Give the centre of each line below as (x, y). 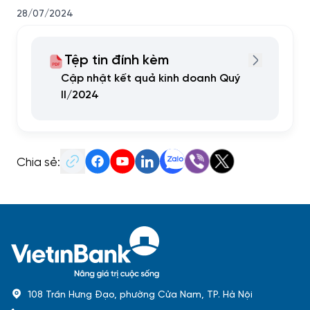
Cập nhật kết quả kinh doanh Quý (150, 79)
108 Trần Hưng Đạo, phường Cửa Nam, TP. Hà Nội (140, 293)
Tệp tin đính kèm (117, 61)
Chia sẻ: (38, 161)
